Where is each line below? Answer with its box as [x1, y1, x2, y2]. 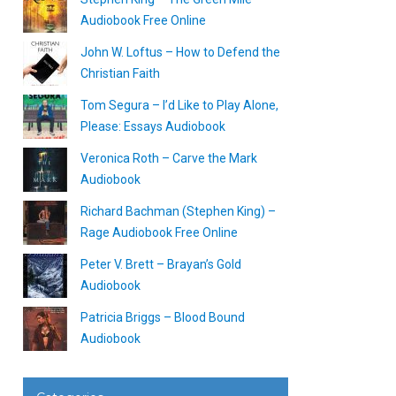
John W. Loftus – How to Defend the [80, 45, 280, 59]
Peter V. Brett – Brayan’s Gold [80, 257, 241, 271]
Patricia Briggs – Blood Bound [80, 310, 245, 324]
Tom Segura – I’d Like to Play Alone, [80, 98, 278, 112]
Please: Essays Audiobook [80, 119, 225, 133]
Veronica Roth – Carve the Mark [80, 151, 257, 165]
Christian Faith [80, 66, 160, 80]
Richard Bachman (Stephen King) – [80, 204, 276, 218]
